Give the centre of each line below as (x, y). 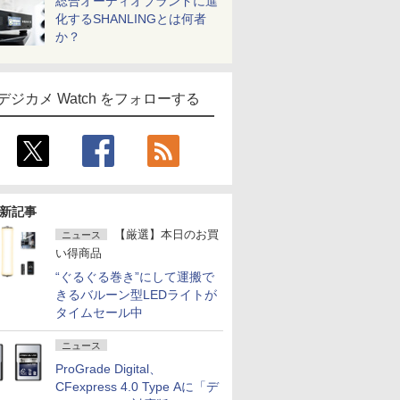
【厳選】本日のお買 (167, 234)
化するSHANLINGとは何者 (131, 19)
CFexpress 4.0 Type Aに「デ (137, 387)
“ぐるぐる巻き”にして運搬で (135, 277)
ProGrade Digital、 (108, 369)
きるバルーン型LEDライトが (136, 295)
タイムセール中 (99, 312)
